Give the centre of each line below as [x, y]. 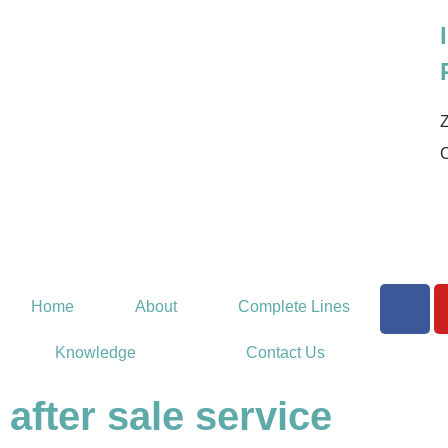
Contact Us [285, 352]
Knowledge [95, 352]
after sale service [171, 416]
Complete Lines [293, 306]
